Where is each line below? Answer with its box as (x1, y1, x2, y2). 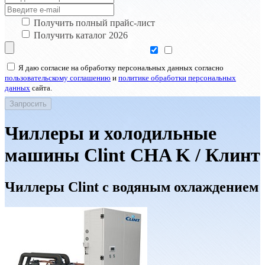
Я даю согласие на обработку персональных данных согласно (18, 63, 224, 72)
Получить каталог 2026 (34, 30, 128, 41)
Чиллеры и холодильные (5, 122, 216, 144)
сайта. (30, 83, 52, 92)
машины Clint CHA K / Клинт (5, 144, 260, 166)
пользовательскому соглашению (5, 73, 111, 82)
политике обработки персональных (118, 73, 236, 82)
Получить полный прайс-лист (34, 18, 155, 28)
